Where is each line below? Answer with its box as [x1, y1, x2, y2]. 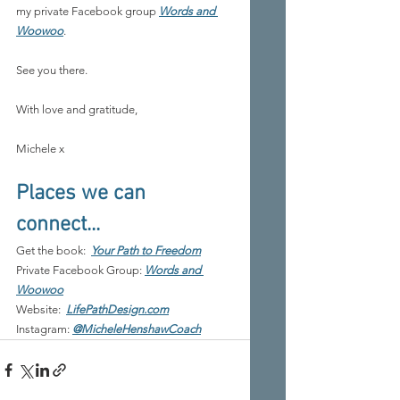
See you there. [16, 63, 87, 78]
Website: [16, 303, 61, 317]
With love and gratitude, [16, 103, 137, 117]
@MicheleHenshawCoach [72, 322, 201, 337]
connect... [16, 212, 100, 238]
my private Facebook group [16, 4, 159, 19]
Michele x [16, 142, 64, 156]
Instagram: [16, 322, 72, 337]
